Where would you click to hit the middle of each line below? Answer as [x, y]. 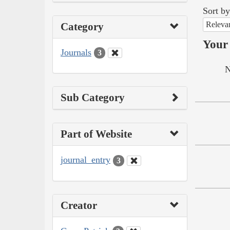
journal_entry [85, 160]
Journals [76, 52]
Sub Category [93, 98]
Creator [79, 205]
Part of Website [96, 134]
